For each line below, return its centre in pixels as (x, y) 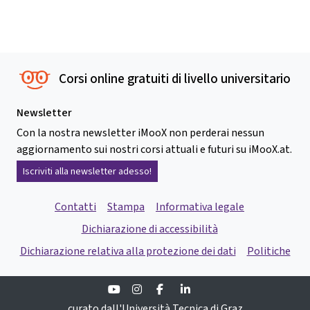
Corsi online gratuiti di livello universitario (174, 79)
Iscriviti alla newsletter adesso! (87, 172)
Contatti (75, 207)
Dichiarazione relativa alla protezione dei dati (128, 251)
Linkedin (222, 289)
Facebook (202, 289)
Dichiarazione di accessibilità (149, 229)
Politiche (268, 251)
